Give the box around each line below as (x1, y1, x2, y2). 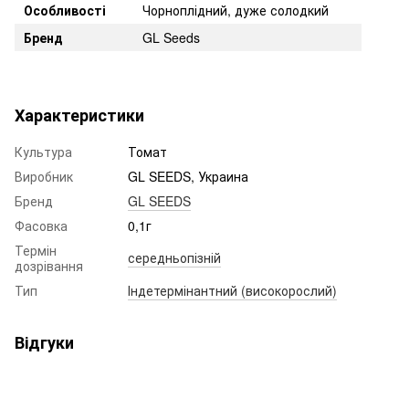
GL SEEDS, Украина (128, 167, 248, 186)
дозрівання (15, 257, 83, 276)
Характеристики (15, 103, 144, 128)
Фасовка (15, 216, 68, 236)
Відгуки (15, 330, 74, 355)
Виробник (15, 167, 73, 186)
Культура (15, 142, 72, 162)
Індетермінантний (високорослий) (128, 281, 337, 300)
